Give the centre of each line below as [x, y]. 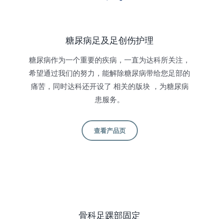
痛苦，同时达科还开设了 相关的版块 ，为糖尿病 [109, 87]
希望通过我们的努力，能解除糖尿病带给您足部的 [109, 74]
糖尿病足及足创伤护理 [109, 41]
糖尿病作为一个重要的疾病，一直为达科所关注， [109, 60]
